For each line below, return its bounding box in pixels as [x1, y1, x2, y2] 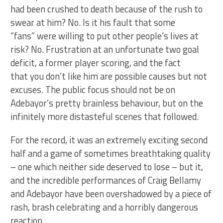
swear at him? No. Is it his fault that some [10, 15, 176, 29]
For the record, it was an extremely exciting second [10, 133, 208, 147]
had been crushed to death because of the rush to [10, 2, 203, 16]
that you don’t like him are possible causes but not [10, 69, 208, 83]
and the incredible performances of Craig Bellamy [10, 173, 202, 187]
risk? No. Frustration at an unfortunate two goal [10, 42, 200, 56]
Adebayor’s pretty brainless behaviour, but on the [10, 96, 204, 110]
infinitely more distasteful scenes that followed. [10, 110, 199, 123]
